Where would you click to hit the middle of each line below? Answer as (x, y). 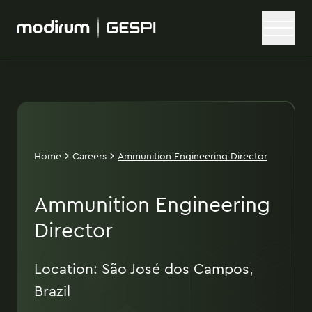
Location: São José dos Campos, (144, 268)
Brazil (52, 291)
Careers (89, 156)
